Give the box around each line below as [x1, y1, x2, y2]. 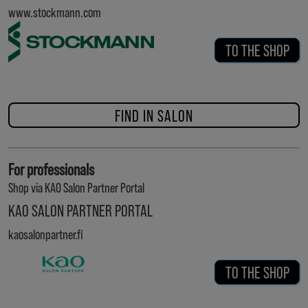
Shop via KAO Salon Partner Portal [8, 179, 144, 195]
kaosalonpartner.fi [8, 225, 83, 242]
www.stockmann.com [8, 3, 101, 20]
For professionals [8, 159, 94, 179]
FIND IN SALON [115, 104, 193, 125]
